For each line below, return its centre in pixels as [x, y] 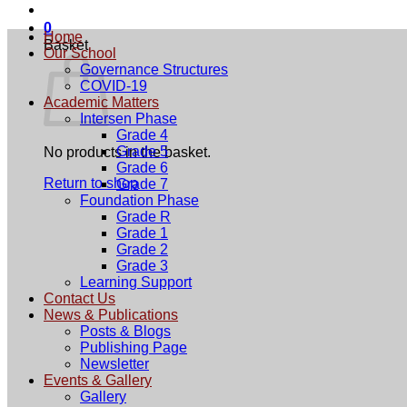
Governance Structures [154, 69]
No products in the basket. [127, 152]
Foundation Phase [139, 200]
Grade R [144, 217]
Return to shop [91, 183]
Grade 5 [142, 151]
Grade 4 [142, 135]
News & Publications [111, 315]
